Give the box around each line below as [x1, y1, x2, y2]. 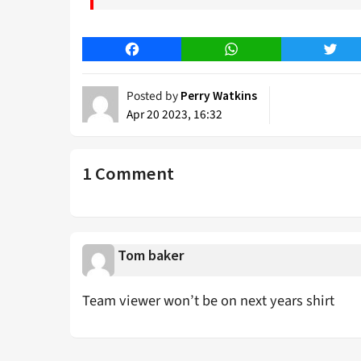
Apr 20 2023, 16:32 [127, 106, 222, 124]
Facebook [131, 40, 185, 59]
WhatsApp [230, 40, 287, 59]
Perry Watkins [180, 88, 257, 104]
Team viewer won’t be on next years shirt [82, 290, 334, 312]
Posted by [127, 87, 180, 106]
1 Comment [82, 162, 174, 185]
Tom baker [118, 245, 185, 264]
